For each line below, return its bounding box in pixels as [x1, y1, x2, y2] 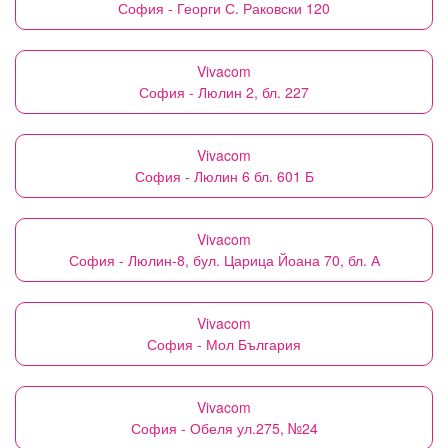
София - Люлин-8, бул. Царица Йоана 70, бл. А [68, 250, 380, 270]
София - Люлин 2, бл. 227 [139, 82, 309, 102]
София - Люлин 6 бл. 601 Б [134, 166, 314, 186]
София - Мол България [147, 334, 301, 354]
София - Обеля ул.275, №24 [130, 418, 318, 438]
